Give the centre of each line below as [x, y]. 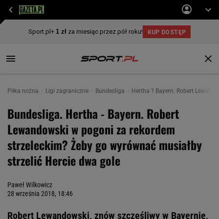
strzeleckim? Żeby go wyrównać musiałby [105, 145]
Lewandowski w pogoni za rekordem [91, 129]
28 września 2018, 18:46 [40, 194]
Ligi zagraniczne [68, 91]
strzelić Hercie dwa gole [64, 160]
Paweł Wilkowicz [30, 185]
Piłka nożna [24, 91]
